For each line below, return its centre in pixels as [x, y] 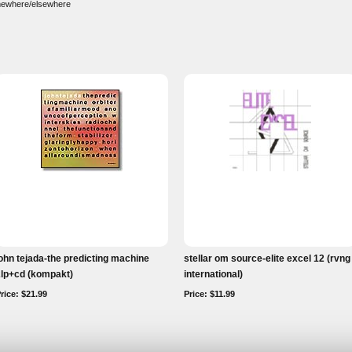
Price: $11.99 [209, 294]
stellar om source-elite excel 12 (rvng [267, 258]
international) [213, 274]
